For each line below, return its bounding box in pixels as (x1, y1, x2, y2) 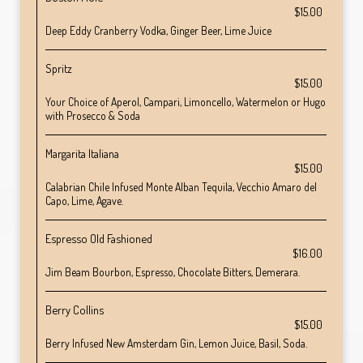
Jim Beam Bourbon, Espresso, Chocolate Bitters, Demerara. (45, 265, 300, 279)
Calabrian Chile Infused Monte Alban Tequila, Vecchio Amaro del (45, 180, 317, 194)
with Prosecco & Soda (45, 109, 140, 122)
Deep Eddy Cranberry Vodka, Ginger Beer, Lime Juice (45, 23, 271, 37)
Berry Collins (45, 302, 104, 317)
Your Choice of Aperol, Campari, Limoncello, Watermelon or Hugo (45, 95, 326, 109)
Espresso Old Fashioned (45, 231, 152, 246)
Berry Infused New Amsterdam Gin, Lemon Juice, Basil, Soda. (45, 336, 307, 350)
